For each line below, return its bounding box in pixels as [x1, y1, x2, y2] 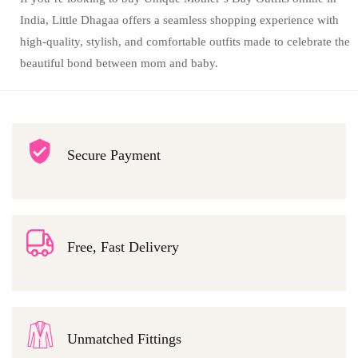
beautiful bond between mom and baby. [20, 57, 218, 70]
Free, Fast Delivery [67, 238, 179, 255]
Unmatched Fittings [67, 330, 181, 347]
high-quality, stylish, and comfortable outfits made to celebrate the [20, 35, 350, 49]
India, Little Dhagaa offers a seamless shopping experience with [20, 14, 339, 27]
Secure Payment [67, 146, 161, 163]
